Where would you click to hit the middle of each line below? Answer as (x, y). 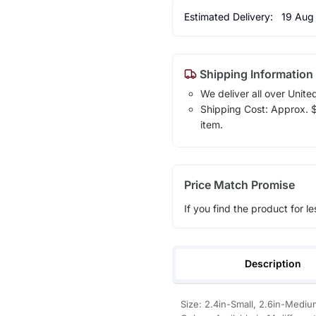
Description (273, 263)
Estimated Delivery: (230, 16)
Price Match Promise (239, 184)
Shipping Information (255, 74)
